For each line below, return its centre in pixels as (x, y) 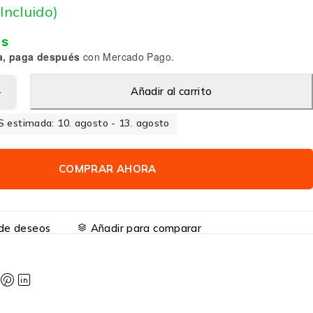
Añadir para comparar (146, 228)
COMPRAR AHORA (107, 168)
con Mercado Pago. (127, 57)
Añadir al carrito (172, 91)
